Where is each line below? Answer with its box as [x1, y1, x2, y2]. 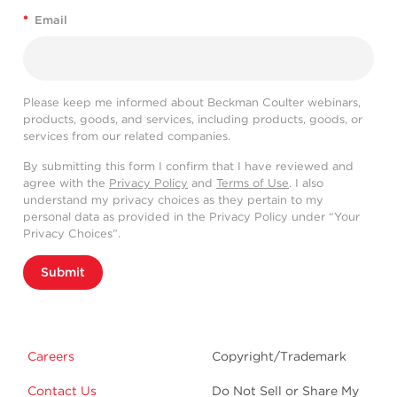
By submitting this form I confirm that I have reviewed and [23, 160, 354, 174]
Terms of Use [216, 176, 289, 191]
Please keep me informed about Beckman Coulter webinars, [23, 96, 361, 110]
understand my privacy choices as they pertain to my [23, 193, 323, 207]
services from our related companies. [23, 129, 230, 144]
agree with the [23, 176, 109, 191]
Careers [27, 349, 74, 364]
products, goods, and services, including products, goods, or [23, 113, 362, 127]
